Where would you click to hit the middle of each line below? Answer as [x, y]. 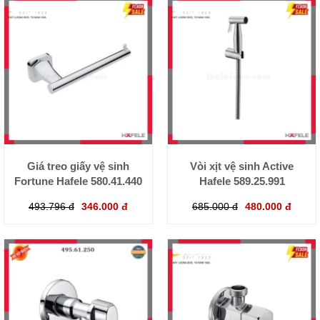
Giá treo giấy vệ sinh [78, 166]
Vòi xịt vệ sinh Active [242, 166]
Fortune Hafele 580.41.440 [78, 181]
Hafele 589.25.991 [242, 181]
